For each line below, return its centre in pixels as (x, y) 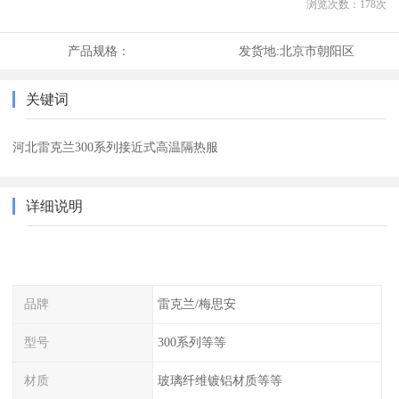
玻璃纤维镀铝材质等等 (220, 380)
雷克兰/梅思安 (196, 304)
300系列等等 (191, 342)
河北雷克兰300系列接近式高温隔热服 (116, 147)
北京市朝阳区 (317, 51)
